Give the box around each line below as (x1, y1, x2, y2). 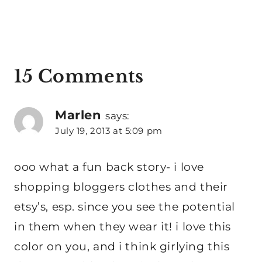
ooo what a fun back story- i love (14, 160, 204, 174)
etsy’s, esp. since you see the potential (14, 200, 235, 214)
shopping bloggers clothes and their (14, 180, 228, 194)
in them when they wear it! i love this (14, 220, 231, 234)
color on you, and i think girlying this (14, 240, 230, 254)
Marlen (55, 107, 102, 123)
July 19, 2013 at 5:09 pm (55, 125, 163, 137)
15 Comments (14, 65, 144, 88)
